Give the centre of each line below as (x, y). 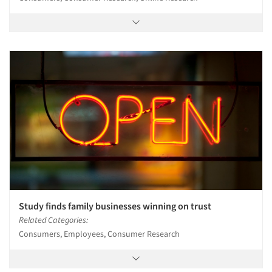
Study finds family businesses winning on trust (115, 206)
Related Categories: (53, 219)
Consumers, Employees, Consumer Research (99, 233)
